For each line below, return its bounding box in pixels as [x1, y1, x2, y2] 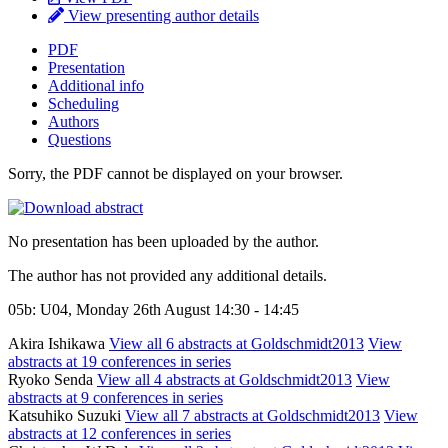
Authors [48, 112, 99, 130]
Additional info [48, 76, 144, 94]
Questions [48, 130, 111, 148]
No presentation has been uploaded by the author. [8, 232, 319, 250]
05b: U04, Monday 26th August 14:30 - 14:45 [8, 300, 299, 318]
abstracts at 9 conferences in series [8, 388, 223, 406]
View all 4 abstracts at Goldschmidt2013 [97, 370, 352, 388]
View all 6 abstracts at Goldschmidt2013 [109, 334, 364, 352]
